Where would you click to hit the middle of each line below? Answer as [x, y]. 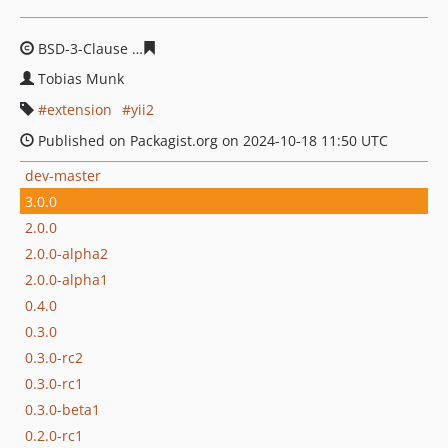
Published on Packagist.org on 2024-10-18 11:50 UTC [211, 140]
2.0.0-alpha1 [66, 279]
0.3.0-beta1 [62, 409]
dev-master [63, 175]
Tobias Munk [81, 78]
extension [79, 109]
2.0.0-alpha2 [66, 253]
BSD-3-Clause [83, 48]
